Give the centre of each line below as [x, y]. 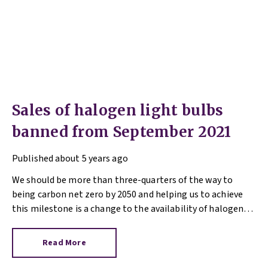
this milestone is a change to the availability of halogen [128, 209]
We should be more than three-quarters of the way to [123, 180]
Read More [64, 243]
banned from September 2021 [122, 132]
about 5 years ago [92, 159]
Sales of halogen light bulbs [118, 110]
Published [33, 159]
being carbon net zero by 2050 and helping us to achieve [128, 194]
